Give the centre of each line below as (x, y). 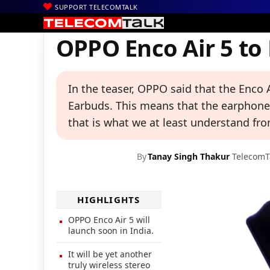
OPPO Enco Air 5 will (109, 219)
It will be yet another (110, 254)
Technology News (140, 21)
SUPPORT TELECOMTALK (96, 7)
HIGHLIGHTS (109, 199)
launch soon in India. (111, 230)
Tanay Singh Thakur (188, 156)
